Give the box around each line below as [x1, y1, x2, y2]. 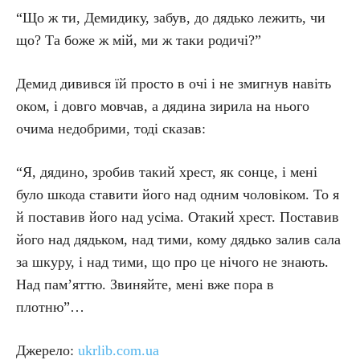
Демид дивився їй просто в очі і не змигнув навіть [16, 76, 331, 92]
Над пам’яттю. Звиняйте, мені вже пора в [16, 276, 274, 292]
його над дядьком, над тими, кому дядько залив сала [16, 231, 341, 247]
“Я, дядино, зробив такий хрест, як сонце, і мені [16, 164, 317, 180]
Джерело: [16, 342, 78, 358]
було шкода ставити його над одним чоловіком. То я [16, 186, 339, 202]
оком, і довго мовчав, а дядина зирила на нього [16, 98, 309, 114]
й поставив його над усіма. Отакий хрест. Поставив [16, 209, 339, 225]
